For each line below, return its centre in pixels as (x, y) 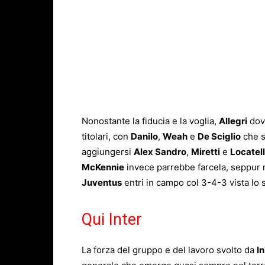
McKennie (103, 167)
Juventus (102, 183)
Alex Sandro (160, 152)
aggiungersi (108, 152)
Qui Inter (112, 220)
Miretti (206, 152)
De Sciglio (219, 137)
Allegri (233, 121)
